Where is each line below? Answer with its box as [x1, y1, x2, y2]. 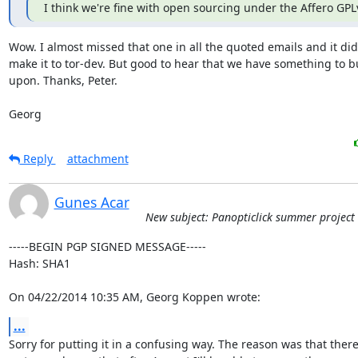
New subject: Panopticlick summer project [145, 209, 355, 225]
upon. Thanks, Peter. [8, 73, 117, 88]
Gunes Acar [54, 193, 129, 212]
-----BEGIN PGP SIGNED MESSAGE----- [8, 239, 206, 254]
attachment [66, 151, 129, 166]
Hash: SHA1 [8, 256, 70, 271]
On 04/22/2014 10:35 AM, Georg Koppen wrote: [8, 289, 261, 304]
